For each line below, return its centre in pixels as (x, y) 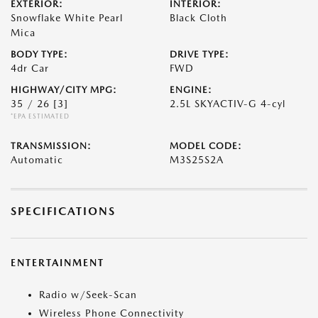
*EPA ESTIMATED (40, 116)
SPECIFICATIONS (63, 211)
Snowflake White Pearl (67, 18)
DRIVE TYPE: (199, 54)
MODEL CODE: (206, 146)
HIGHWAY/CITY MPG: (64, 90)
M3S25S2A (197, 160)
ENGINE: (191, 90)
